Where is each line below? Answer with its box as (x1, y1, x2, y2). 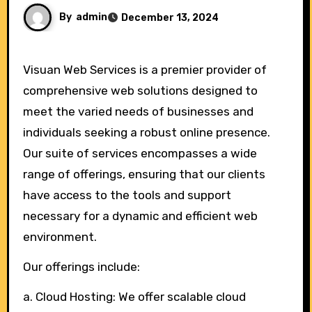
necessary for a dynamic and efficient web (22, 209, 258, 224)
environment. (22, 230, 97, 244)
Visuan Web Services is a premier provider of (22, 63, 31, 77)
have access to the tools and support (22, 188, 231, 203)
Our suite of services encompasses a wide (22, 146, 257, 161)
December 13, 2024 (120, 11, 219, 24)
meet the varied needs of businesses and (22, 104, 253, 119)
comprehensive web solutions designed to (22, 84, 258, 98)
